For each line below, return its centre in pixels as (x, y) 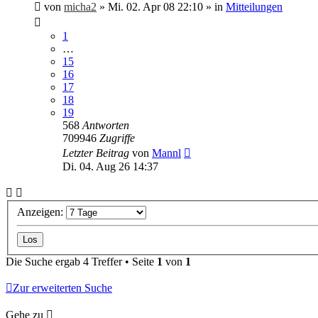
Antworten (106, 125)
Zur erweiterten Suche (62, 287)
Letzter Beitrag (97, 153)
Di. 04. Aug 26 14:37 (110, 166)
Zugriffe (117, 138)
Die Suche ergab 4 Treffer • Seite (81, 261)
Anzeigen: (42, 212)
